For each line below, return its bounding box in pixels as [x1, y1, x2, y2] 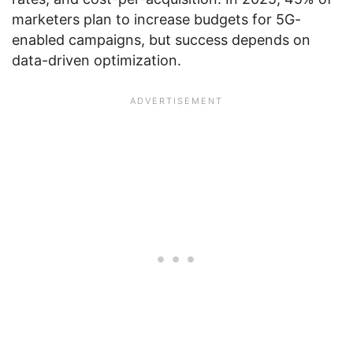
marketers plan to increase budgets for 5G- [12, 11, 301, 28]
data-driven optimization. [12, 52, 181, 69]
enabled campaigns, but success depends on [12, 32, 310, 48]
